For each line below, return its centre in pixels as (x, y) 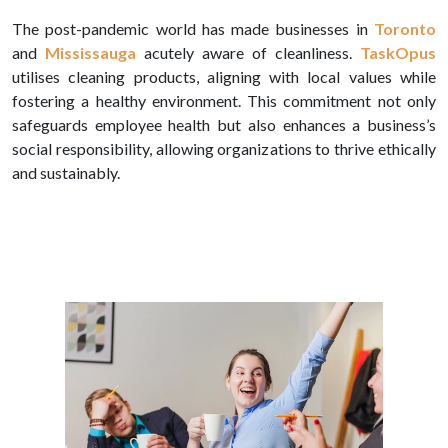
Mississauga (90, 52)
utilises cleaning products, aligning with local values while (224, 76)
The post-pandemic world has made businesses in (193, 28)
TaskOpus (398, 52)
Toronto (405, 28)
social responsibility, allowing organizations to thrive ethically (224, 148)
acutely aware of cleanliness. (248, 52)
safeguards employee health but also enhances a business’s (224, 124)
